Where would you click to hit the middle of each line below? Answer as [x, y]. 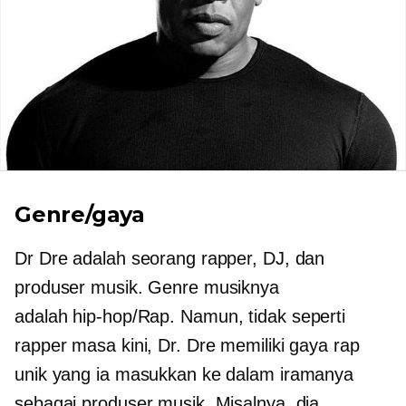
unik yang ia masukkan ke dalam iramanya [184, 374]
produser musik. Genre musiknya [147, 287]
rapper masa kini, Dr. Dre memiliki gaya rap [187, 345]
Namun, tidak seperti [261, 316]
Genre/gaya [80, 214]
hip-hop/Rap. [124, 316]
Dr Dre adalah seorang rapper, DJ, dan [170, 258]
